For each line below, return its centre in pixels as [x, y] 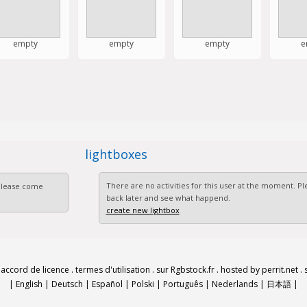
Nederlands [235, 284]
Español [107, 284]
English [29, 284]
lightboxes [116, 154]
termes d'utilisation [113, 270]
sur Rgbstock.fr [185, 270]
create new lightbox [143, 210]
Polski [143, 284]
